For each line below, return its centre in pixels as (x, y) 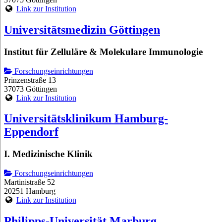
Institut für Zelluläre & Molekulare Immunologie (103, 52)
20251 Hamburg (30, 191)
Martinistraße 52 (29, 182)
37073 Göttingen (30, 89)
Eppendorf (31, 132)
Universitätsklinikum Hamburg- (86, 119)
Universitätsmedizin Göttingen (82, 29)
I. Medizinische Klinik (48, 154)
